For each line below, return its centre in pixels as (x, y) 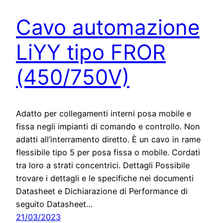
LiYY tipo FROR (91, 52)
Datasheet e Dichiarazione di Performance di (102, 191)
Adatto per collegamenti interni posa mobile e (104, 113)
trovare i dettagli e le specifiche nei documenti (105, 178)
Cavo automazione (108, 27)
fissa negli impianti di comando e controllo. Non (108, 126)
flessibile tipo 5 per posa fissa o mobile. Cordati (108, 152)
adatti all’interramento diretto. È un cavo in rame (108, 139)
